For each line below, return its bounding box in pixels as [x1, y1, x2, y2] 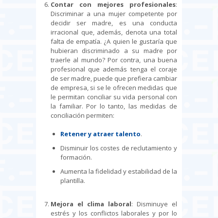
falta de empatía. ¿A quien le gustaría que [51, 36, 177, 46]
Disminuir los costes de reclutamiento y [60, 143, 177, 152]
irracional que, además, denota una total [51, 27, 177, 36]
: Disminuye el [131, 199, 177, 208]
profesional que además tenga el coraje [51, 64, 177, 73]
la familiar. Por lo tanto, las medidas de [51, 101, 177, 110]
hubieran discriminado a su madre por [51, 46, 177, 55]
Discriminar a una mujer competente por [51, 9, 177, 18]
